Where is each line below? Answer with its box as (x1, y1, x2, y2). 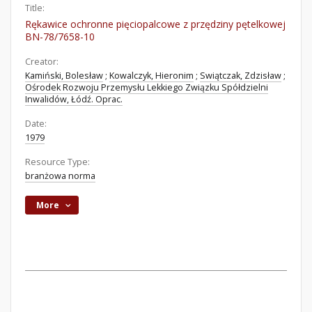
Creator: (25, 56, 58, 68)
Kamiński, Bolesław (25, 70, 103, 81)
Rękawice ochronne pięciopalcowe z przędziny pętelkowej (25, 17, 286, 31)
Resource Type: (25, 156, 90, 168)
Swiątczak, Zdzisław (200, 70, 281, 81)
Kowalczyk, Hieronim (109, 70, 194, 81)
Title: (25, 2, 45, 14)
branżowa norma (25, 170, 95, 182)
